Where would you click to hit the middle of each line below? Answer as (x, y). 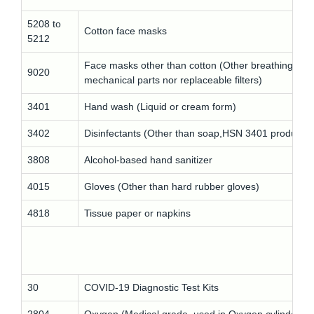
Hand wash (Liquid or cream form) (160, 107)
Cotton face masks (125, 31)
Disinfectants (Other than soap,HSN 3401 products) (198, 133)
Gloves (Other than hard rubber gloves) (172, 186)
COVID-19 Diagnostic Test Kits (151, 287)
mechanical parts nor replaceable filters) (173, 80)
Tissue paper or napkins (137, 213)
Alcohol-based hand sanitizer (148, 160)
